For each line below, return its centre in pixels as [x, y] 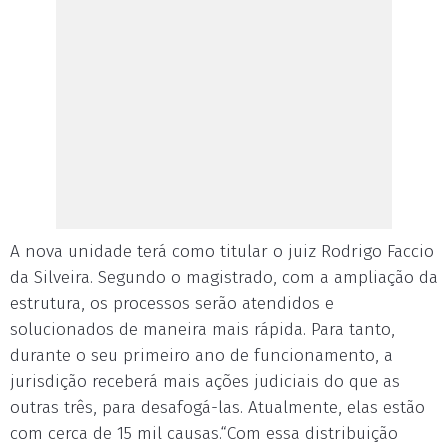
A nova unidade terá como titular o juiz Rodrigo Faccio [222, 251]
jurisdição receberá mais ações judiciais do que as [205, 381]
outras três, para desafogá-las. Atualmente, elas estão [217, 407]
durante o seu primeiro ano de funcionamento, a [201, 355]
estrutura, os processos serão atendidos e [172, 303]
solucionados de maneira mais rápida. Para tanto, [202, 329]
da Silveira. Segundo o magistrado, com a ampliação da [224, 277]
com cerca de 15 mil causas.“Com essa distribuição [204, 433]
